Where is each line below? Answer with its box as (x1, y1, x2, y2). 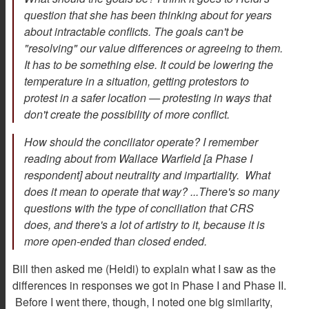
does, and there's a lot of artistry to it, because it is (24, 217, 265, 233)
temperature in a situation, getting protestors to (24, 73, 249, 90)
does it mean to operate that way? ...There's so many (24, 183, 279, 200)
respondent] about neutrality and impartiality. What (24, 167, 270, 183)
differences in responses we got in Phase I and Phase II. (12, 277, 286, 294)
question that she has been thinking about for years (24, 7, 272, 23)
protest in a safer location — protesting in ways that (24, 90, 271, 106)
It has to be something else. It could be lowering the (24, 57, 273, 73)
